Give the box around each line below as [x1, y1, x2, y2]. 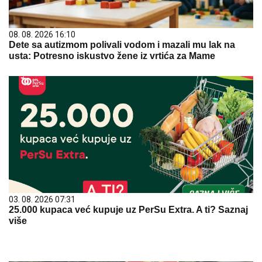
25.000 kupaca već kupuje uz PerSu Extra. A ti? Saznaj [9, 205, 248, 215]
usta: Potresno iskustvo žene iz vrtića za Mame [9, 51, 215, 61]
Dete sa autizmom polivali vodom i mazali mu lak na [9, 40, 235, 50]
